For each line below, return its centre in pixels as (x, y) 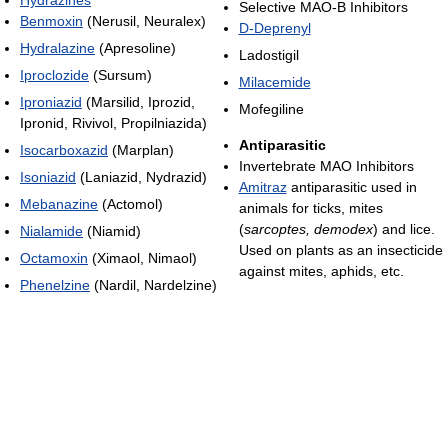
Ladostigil (268, 54)
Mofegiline (271, 108)
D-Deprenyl (274, 27)
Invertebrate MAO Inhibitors (326, 165)
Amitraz (262, 186)
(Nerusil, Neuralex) (144, 20)
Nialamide (51, 230)
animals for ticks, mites (310, 207)
